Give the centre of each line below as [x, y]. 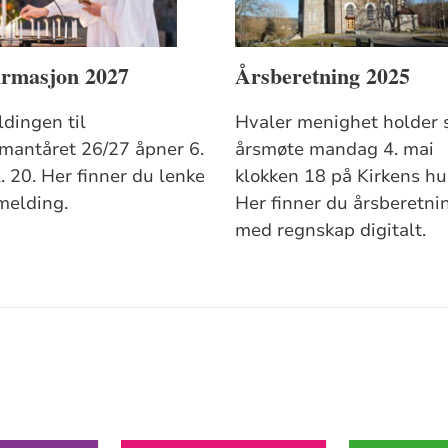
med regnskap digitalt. [331, 229]
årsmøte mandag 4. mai [335, 148]
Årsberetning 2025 [323, 76]
